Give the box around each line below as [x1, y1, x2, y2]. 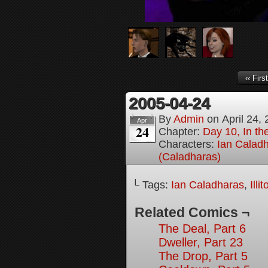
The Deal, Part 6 [159, 222, 246, 235]
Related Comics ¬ [135, 205, 249, 220]
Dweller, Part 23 [159, 236, 243, 249]
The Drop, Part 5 [159, 249, 248, 263]
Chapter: [159, 126, 203, 138]
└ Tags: [132, 179, 171, 191]
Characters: [159, 138, 217, 150]
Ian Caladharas [171, 179, 244, 191]
